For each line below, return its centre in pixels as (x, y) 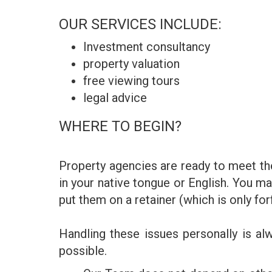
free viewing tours (131, 81)
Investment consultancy (147, 47)
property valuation (131, 64)
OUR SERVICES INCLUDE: (140, 24)
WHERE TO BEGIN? (120, 126)
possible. (83, 251)
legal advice (115, 98)
